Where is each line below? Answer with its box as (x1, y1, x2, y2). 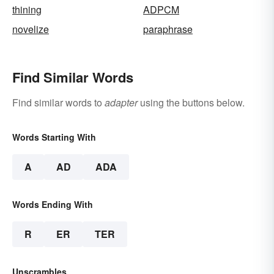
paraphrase (143, 21, 193, 36)
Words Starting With (12, 130, 96, 143)
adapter (105, 95, 138, 109)
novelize (12, 21, 49, 36)
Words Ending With (12, 198, 93, 210)
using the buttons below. (138, 95, 245, 109)
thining (12, 2, 42, 17)
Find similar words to (12, 95, 105, 109)
